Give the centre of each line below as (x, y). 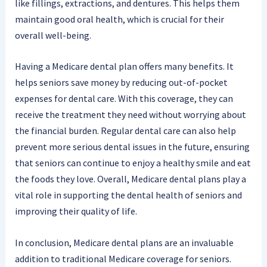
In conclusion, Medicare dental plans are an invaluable (124, 243)
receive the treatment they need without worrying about (130, 115)
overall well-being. (53, 35)
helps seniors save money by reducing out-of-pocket (121, 83)
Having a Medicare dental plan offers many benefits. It (124, 66)
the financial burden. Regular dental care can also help (125, 131)
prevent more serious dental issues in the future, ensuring (132, 147)
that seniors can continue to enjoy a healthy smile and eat (133, 163)
